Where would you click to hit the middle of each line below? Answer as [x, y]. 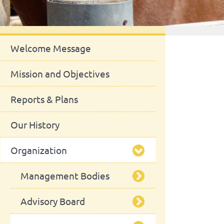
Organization [39, 150]
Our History [35, 124]
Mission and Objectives [60, 73]
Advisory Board [53, 201]
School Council [62, 201]
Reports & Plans [44, 99]
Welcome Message [51, 48]
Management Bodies [65, 175]
